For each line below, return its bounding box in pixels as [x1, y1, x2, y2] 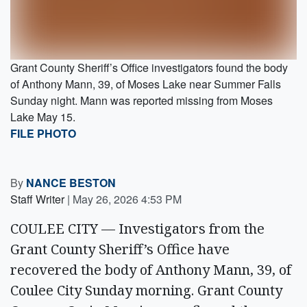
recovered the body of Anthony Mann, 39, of [10, 260, 291, 279]
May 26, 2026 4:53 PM [73, 191, 182, 207]
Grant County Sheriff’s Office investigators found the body [10, 59, 288, 75]
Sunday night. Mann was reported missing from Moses [10, 92, 273, 108]
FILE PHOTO [10, 125, 76, 141]
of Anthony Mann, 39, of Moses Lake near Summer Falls [10, 75, 281, 92]
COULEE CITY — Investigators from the [10, 219, 265, 238]
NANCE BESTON [26, 174, 116, 191]
